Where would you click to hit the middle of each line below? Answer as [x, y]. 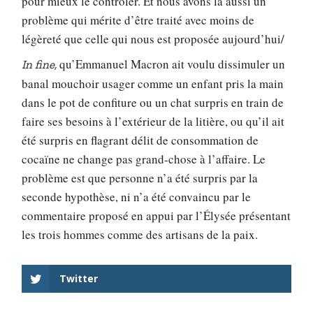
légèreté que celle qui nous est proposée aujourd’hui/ [153, 39]
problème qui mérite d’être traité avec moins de [138, 20]
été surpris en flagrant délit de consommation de [140, 140]
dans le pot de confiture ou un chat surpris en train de [153, 102]
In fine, [41, 64]
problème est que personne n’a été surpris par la [140, 177]
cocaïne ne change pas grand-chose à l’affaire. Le [144, 159]
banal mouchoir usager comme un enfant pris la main [153, 83]
